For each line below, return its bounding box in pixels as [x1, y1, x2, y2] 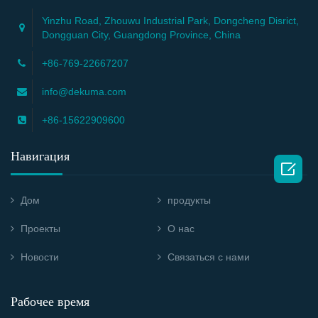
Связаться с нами [168, 251, 250, 263]
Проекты [21, 223, 60, 235]
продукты [168, 194, 211, 207]
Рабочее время [11, 295, 89, 309]
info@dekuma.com [42, 86, 126, 98]
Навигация [11, 149, 70, 164]
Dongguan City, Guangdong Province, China [42, 29, 241, 41]
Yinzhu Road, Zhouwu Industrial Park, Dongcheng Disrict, [42, 15, 299, 27]
